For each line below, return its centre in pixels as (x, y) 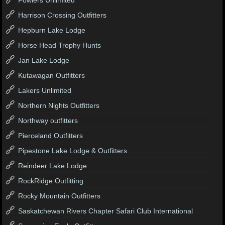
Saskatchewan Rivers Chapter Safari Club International (106, 211)
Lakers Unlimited (45, 90)
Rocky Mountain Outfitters (60, 196)
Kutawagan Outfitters (52, 75)
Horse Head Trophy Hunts (60, 45)
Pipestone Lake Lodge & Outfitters (73, 150)
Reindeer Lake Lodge (53, 165)
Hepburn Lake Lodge (52, 30)
